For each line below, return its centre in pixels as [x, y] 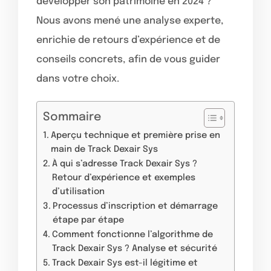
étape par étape [88, 220]
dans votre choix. [78, 79]
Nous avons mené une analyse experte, [130, 21]
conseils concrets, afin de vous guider [128, 59]
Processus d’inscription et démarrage [135, 206]
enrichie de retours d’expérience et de [128, 40]
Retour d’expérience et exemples [123, 178]
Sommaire [72, 117]
